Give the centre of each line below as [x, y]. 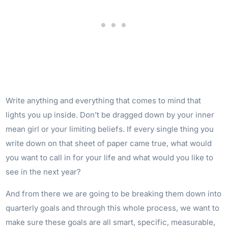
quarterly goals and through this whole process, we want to [113, 208]
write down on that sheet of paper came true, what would [109, 143]
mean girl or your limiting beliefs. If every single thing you [110, 129]
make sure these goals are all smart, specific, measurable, [111, 222]
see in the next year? [44, 172]
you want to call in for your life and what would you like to [110, 157]
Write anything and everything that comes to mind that [104, 100]
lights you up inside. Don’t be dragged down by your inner [110, 115]
